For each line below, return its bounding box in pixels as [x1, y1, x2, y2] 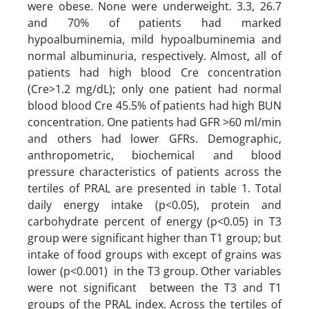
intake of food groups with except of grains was [28, 246, 281, 262]
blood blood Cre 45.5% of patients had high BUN [28, 97, 281, 113]
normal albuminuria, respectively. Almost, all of [28, 48, 281, 63]
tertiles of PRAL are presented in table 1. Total [28, 180, 281, 196]
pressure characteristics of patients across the [28, 163, 281, 179]
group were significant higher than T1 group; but [28, 230, 281, 246]
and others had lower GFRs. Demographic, [28, 130, 281, 146]
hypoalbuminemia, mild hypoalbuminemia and [28, 31, 281, 47]
